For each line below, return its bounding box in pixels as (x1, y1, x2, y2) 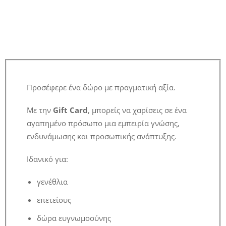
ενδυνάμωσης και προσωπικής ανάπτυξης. (27, 131, 177, 141)
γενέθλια (37, 177, 68, 187)
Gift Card (53, 105, 88, 115)
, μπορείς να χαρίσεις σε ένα (88, 105, 187, 115)
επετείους (37, 195, 71, 205)
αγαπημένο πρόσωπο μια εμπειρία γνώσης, (27, 118, 180, 128)
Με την (27, 105, 53, 115)
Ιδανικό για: (27, 154, 68, 164)
